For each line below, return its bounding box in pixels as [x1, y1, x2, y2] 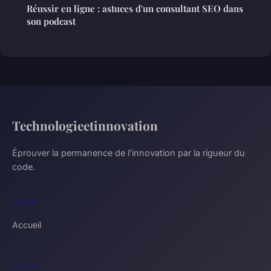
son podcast [27, 15, 76, 28]
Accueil [12, 220, 41, 230]
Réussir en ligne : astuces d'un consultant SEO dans [27, 2, 243, 15]
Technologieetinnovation [12, 117, 158, 134]
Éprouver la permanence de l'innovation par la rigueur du [12, 148, 245, 158]
